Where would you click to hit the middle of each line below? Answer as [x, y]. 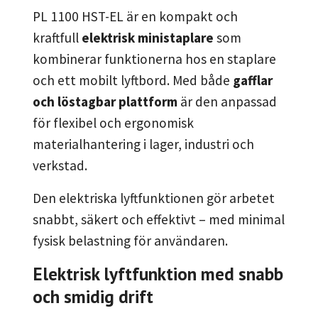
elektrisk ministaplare [148, 38]
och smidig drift [93, 297]
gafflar [253, 81]
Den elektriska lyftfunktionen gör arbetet [154, 198]
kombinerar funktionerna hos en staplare [154, 59]
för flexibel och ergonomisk [113, 123]
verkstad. [60, 166]
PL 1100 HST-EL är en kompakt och [135, 17]
